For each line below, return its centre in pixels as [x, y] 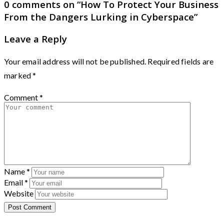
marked [18, 75]
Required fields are [181, 61]
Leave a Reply [35, 39]
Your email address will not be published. [75, 61]
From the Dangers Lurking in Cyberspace [99, 17]
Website [19, 193]
